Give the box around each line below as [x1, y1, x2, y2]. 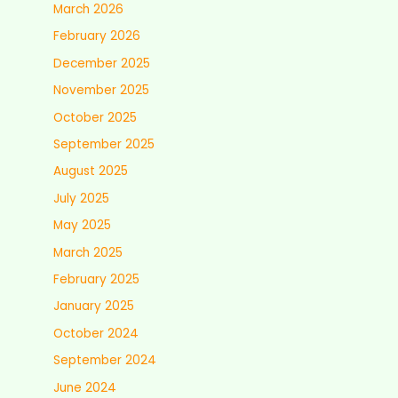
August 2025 [53, 163, 128, 180]
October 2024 [53, 324, 139, 342]
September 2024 [53, 352, 156, 370]
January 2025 [53, 298, 134, 315]
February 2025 [53, 271, 139, 289]
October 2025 [53, 108, 137, 126]
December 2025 [53, 54, 150, 72]
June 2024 [53, 378, 116, 396]
